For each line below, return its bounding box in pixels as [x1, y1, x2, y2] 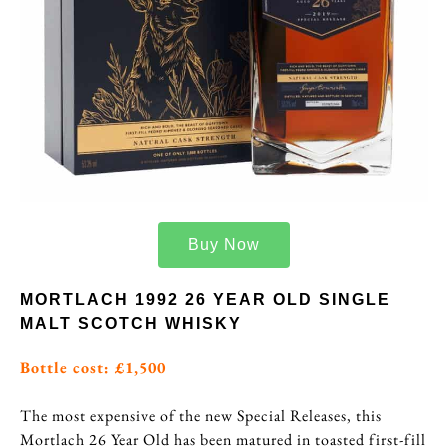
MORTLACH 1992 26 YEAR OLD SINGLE [20, 291, 391, 309]
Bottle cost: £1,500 [20, 357, 166, 379]
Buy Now [188, 236, 260, 254]
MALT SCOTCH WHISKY [20, 315, 242, 333]
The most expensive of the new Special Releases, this [20, 405, 382, 427]
